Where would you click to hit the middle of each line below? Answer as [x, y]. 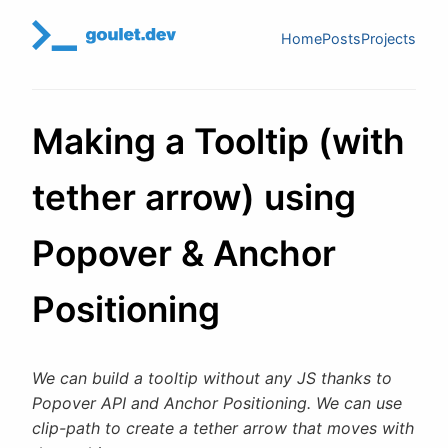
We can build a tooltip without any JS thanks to [212, 378]
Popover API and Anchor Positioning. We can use [217, 403]
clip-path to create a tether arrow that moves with [223, 428]
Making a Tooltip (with [218, 142]
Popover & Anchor [184, 254]
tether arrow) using [194, 198]
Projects [388, 39]
